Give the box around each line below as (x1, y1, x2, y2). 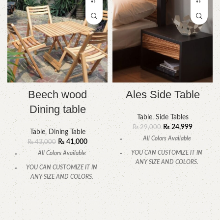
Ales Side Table (125, 88, 200, 101)
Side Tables (155, 114, 189, 121)
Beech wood (28, 88, 87, 101)
